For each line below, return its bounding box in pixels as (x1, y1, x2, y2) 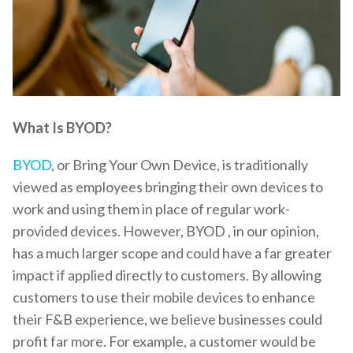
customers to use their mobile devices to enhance (13, 288, 315, 306)
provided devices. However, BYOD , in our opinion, (13, 221, 319, 240)
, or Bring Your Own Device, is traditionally (51, 155, 308, 173)
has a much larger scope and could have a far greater (13, 243, 332, 262)
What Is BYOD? (13, 118, 112, 136)
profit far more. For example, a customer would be (13, 332, 316, 350)
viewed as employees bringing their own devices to (13, 177, 323, 195)
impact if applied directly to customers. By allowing (13, 266, 321, 284)
